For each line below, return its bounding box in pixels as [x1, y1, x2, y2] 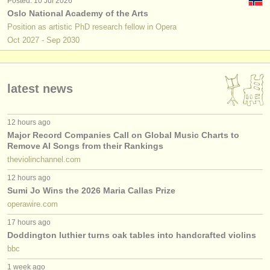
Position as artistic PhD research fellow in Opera [7, 22, 177, 31]
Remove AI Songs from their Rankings [7, 141, 163, 151]
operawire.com [7, 199, 58, 209]
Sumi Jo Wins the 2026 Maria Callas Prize [7, 186, 175, 195]
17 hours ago [7, 218, 51, 227]
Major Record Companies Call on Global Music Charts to [7, 130, 239, 140]
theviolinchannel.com [7, 155, 81, 164]
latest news [7, 82, 73, 95]
